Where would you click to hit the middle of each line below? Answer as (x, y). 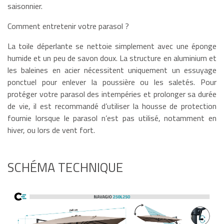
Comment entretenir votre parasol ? (68, 26)
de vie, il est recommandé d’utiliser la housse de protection (112, 106)
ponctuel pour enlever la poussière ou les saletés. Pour (112, 82)
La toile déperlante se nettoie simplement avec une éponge (112, 46)
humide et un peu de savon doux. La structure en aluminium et (112, 58)
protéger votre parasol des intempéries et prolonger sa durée (112, 94)
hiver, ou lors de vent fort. (51, 130)
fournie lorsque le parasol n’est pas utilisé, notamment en (112, 118)
